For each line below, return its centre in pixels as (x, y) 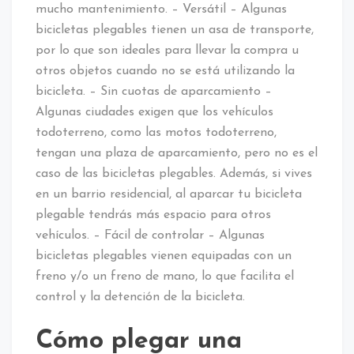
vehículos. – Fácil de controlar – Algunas (150, 235)
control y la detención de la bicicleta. (140, 297)
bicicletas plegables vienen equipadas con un (164, 256)
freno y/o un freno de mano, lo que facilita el (165, 276)
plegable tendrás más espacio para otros (153, 215)
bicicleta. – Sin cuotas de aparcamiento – (154, 91)
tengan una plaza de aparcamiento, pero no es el (177, 153)
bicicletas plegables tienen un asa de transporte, (175, 30)
